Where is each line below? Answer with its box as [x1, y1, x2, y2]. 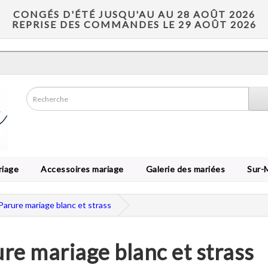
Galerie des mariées [141, 164, 225, 174]
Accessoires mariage [36, 164, 124, 174]
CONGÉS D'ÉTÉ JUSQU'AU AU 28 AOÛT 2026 [13, 8, 255, 20]
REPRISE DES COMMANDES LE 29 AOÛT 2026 [11, 19, 257, 30]
